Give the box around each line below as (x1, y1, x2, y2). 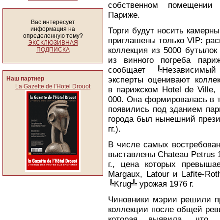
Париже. (108, 10, 140, 20)
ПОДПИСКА (36, 46, 70, 53)
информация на (30, 26, 75, 32)
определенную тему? (23, 32, 83, 39)
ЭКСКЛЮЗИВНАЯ (27, 39, 78, 46)
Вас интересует (30, 19, 75, 26)
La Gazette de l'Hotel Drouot (15, 83, 90, 90)
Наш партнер (6, 75, 44, 82)
